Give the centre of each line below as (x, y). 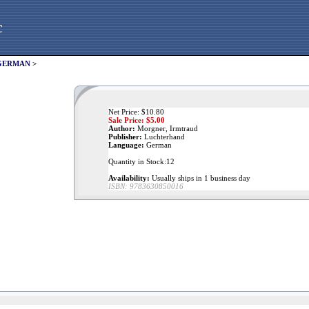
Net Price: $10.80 (136, 112)
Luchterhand (163, 137)
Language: (126, 145)
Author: (122, 128)
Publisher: (125, 137)
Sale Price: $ (129, 120)
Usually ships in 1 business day (200, 178)
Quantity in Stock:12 (141, 161)
